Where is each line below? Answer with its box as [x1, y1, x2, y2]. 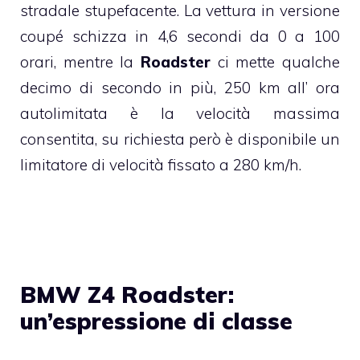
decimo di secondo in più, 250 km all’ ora [20, 78, 340, 98]
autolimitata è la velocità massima [20, 104, 340, 124]
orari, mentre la [20, 52, 141, 72]
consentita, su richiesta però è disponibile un [20, 129, 340, 149]
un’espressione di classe [20, 306, 292, 335]
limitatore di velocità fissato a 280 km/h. [20, 155, 301, 175]
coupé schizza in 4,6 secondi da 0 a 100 [20, 27, 340, 47]
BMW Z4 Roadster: [20, 280, 234, 309]
